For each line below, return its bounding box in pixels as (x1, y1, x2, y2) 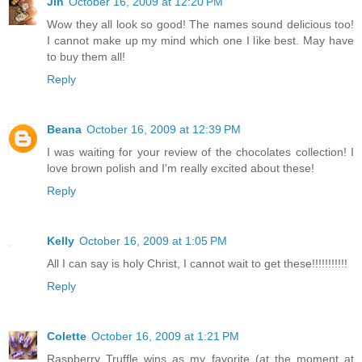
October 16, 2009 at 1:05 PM (79, 234, 227, 248)
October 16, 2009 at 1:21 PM (91, 330, 239, 343)
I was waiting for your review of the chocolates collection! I (47, 145, 354, 159)
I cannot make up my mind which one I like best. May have (47, 34, 354, 48)
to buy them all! (47, 50, 125, 64)
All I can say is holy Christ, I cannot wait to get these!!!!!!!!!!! (47, 257, 347, 271)
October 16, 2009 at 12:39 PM (86, 123, 241, 137)
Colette (47, 330, 86, 343)
